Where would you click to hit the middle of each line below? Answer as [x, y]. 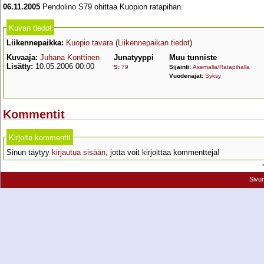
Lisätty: [20, 66]
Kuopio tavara [90, 43]
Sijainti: [181, 67]
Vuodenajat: [187, 76]
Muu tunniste [193, 57]
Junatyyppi [134, 57]
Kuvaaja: [22, 57]
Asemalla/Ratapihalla [221, 67]
